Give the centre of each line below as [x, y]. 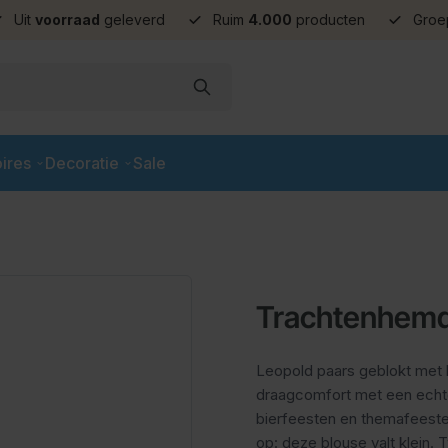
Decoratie [82, 162]
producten [328, 19]
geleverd [132, 19]
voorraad [67, 19]
